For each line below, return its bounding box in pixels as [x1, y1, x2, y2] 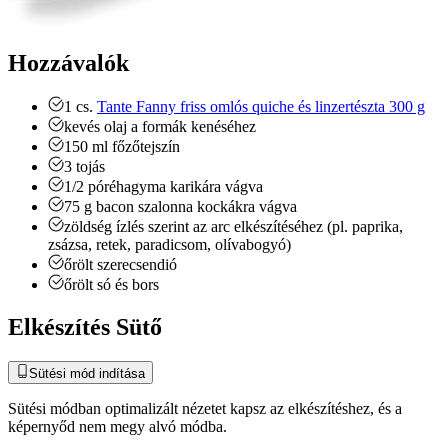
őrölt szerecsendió [64, 256, 177, 274]
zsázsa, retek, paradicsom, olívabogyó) [48, 236, 291, 254]
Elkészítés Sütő [8, 314, 162, 341]
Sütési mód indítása [29, 365, 146, 381]
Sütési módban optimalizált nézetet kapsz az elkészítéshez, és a [8, 399, 402, 417]
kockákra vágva [197, 198, 297, 216]
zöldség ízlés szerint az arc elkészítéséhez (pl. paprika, [64, 218, 403, 236]
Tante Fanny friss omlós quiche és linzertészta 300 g [97, 98, 425, 116]
